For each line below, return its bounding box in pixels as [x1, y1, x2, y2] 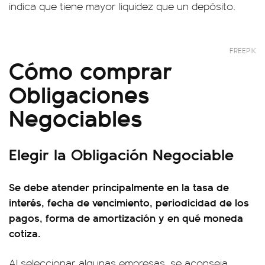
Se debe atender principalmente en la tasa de [9, 179, 229, 194]
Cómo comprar [9, 53, 172, 86]
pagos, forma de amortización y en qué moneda [9, 210, 243, 225]
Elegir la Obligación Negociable [9, 143, 234, 165]
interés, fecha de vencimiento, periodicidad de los [9, 195, 249, 209]
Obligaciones [9, 76, 150, 110]
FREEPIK [230, 45, 256, 56]
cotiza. [9, 225, 41, 240]
